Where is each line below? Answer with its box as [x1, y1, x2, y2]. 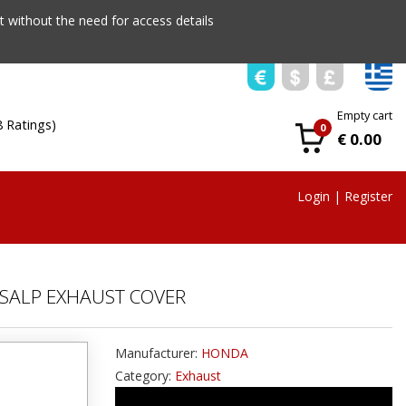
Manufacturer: [115, 344, 201, 362]
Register [344, 188, 392, 205]
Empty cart [337, 108, 392, 123]
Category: [115, 367, 175, 384]
